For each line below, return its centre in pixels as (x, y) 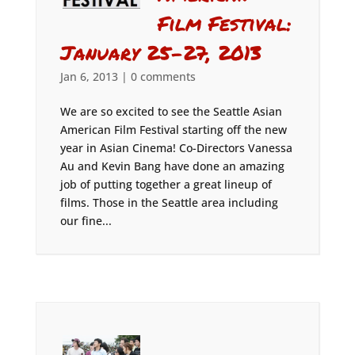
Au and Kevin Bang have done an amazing (172, 166)
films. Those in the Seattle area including (169, 202)
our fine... (86, 221)
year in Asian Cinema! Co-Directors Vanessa (176, 148)
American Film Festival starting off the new (173, 130)
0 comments (163, 76)
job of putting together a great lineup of (166, 184)
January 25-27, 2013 (160, 52)
